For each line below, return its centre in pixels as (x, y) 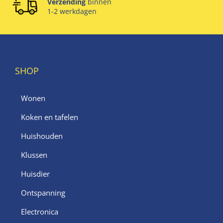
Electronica (40, 212)
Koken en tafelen (50, 117)
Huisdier (35, 174)
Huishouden (42, 136)
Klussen (34, 155)
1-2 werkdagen (72, 11)
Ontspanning (43, 193)
